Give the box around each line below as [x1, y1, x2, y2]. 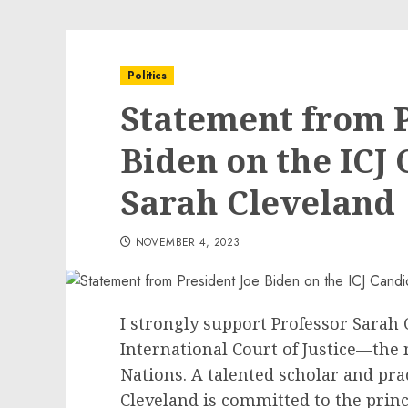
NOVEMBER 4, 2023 [135, 234, 240, 250]
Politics [127, 67, 167, 84]
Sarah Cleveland [120, 180, 395, 225]
